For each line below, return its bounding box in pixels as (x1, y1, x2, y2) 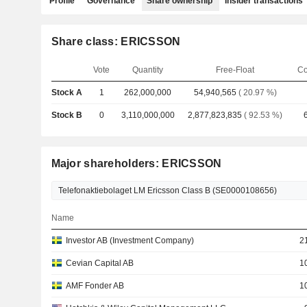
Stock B (51, 110, 82, 120)
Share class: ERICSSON (51, 36, 181, 47)
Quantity (132, 65, 163, 75)
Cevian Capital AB (65, 258, 134, 268)
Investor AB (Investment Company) (65, 236, 194, 245)
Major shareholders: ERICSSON (51, 158, 222, 169)
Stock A (51, 88, 82, 97)
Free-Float (216, 65, 254, 75)
